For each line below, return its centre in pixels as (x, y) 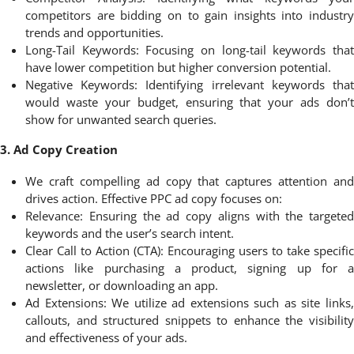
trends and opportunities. (94, 32)
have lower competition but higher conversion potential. (178, 67)
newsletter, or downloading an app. (122, 285)
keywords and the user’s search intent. (130, 233)
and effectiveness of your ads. (106, 337)
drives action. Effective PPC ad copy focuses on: (154, 198)
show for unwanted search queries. (121, 119)
